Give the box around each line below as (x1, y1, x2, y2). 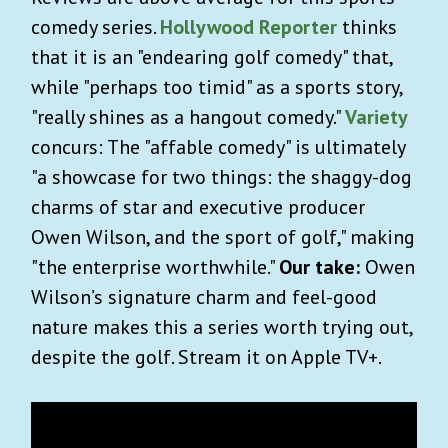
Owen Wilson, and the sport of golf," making (31, 223, 415, 250)
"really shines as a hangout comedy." (31, 103, 345, 130)
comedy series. (31, 13, 160, 40)
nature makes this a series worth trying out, (31, 313, 412, 340)
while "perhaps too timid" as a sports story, (31, 73, 402, 100)
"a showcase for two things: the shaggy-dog (31, 163, 412, 190)
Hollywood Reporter (160, 13, 337, 40)
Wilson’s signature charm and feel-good (31, 283, 377, 310)
